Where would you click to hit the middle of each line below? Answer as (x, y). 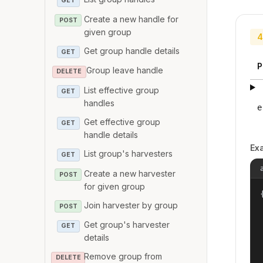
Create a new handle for (131, 19)
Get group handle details (132, 50)
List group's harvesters (129, 154)
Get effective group (122, 122)
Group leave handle (124, 70)
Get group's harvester (127, 225)
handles (100, 103)
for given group (115, 186)
